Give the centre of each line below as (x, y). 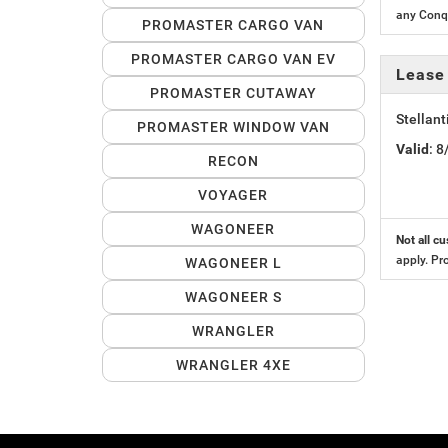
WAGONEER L (233, 263)
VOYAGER (233, 195)
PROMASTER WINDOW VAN (233, 127)
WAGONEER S (233, 297)
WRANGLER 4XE (233, 365)
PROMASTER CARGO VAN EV (233, 59)
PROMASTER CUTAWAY (233, 93)
